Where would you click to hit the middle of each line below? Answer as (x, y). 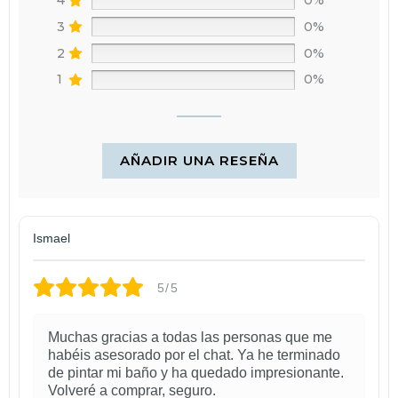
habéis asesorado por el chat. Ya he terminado (194, 355)
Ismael (52, 239)
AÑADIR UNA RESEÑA (199, 161)
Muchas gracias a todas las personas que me (190, 338)
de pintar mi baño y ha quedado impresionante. (196, 373)
